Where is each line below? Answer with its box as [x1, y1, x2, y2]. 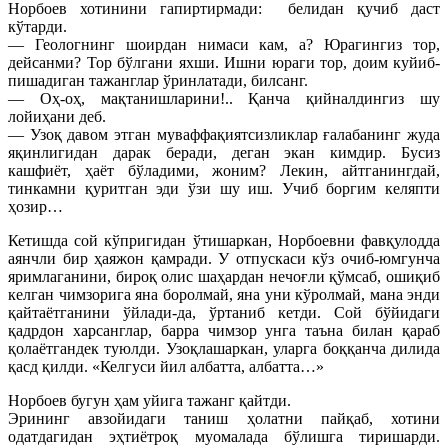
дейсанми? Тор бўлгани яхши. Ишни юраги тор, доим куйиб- [8, 53, 440, 71]
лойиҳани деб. [8, 107, 106, 125]
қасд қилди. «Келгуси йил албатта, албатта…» [8, 357, 324, 375]
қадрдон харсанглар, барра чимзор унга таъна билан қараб [8, 321, 440, 339]
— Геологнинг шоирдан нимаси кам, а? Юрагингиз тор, [8, 35, 440, 53]
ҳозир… [8, 197, 63, 215]
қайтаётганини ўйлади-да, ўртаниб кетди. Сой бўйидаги [8, 303, 440, 321]
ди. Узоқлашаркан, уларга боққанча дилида [139, 339, 441, 357]
